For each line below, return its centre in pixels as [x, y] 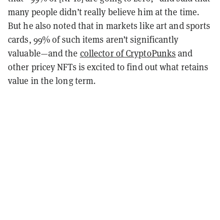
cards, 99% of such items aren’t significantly [93, 39]
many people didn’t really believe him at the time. [104, 12]
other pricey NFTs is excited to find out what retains [108, 67]
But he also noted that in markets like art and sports [109, 26]
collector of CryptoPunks [128, 53]
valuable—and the [44, 53]
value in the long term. [52, 81]
